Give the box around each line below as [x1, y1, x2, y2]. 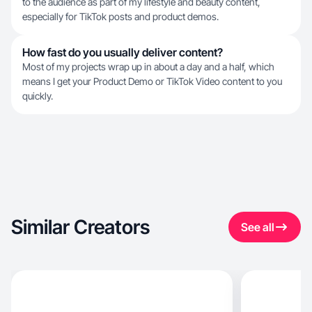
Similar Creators [11, 215, 150, 239]
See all [241, 220, 274, 234]
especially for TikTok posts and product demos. [22, 10, 219, 22]
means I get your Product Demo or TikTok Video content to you [22, 75, 282, 87]
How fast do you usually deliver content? [22, 45, 223, 59]
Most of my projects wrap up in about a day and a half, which [22, 61, 274, 72]
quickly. [22, 90, 53, 102]
